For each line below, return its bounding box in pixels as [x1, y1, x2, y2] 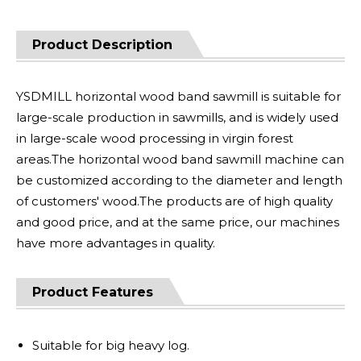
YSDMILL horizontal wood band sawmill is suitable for [16, 89, 341, 104]
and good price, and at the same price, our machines [16, 214, 339, 230]
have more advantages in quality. [16, 235, 215, 251]
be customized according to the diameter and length [16, 172, 342, 188]
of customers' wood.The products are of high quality [16, 193, 333, 209]
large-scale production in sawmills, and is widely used [16, 110, 338, 125]
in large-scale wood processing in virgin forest [16, 131, 293, 146]
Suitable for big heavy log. [32, 338, 189, 353]
